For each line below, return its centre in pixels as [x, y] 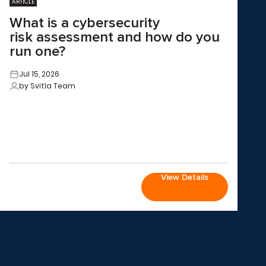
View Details [185, 177]
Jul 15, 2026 [39, 74]
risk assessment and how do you [115, 37]
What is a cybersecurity [85, 23]
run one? [37, 51]
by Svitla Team [47, 86]
